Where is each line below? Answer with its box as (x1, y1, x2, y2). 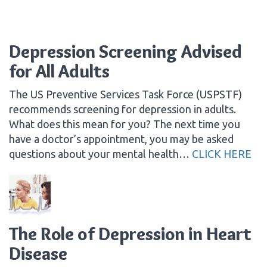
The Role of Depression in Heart (9, 222, 252, 245)
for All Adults (9, 60, 110, 82)
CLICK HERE (192, 147, 252, 160)
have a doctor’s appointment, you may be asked (9, 132, 234, 145)
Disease (9, 242, 67, 265)
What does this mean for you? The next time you (9, 117, 240, 130)
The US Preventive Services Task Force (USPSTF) (9, 88, 242, 100)
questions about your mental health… (9, 147, 192, 160)
